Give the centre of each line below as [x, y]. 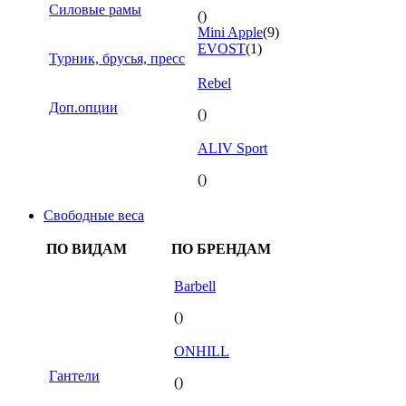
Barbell [195, 285]
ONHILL [202, 351]
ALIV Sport [232, 148]
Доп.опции [83, 107]
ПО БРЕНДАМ [221, 248]
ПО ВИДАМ [87, 248]
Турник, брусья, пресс [117, 58]
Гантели [74, 375]
